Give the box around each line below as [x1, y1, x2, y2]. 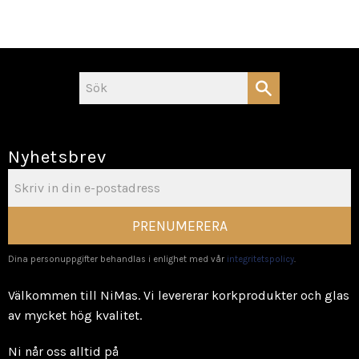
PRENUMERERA [131, 217, 228, 234]
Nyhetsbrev [8, 145, 107, 167]
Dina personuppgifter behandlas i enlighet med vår [8, 254, 227, 265]
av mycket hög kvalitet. [8, 308, 142, 324]
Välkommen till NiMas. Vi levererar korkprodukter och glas [8, 288, 349, 304]
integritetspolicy [227, 254, 294, 265]
